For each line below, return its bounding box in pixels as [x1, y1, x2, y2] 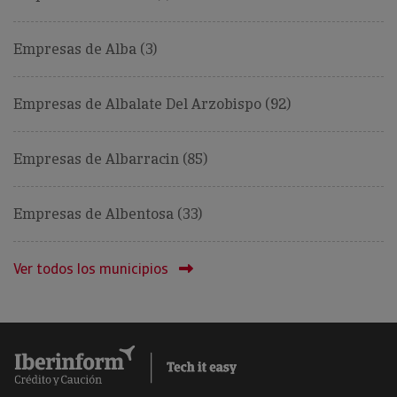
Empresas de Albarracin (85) [13, 150, 207, 169]
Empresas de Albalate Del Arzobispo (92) [13, 95, 291, 114]
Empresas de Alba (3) [13, 40, 157, 59]
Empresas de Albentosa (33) [13, 205, 202, 224]
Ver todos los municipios [13, 260, 168, 279]
